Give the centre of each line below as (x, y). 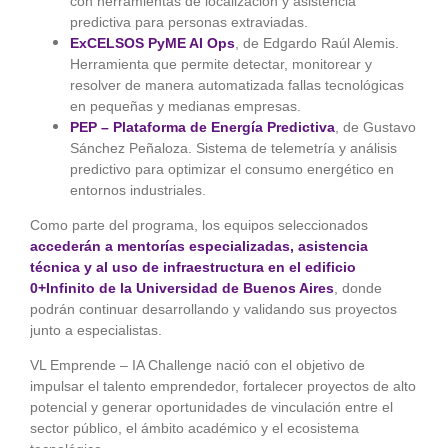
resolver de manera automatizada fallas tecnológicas (236, 84)
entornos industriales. (137, 189)
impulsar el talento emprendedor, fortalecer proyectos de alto (222, 385)
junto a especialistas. (95, 329)
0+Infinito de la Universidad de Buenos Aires (181, 287)
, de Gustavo (375, 126)
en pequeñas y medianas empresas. (185, 105)
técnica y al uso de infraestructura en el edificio (192, 266)
